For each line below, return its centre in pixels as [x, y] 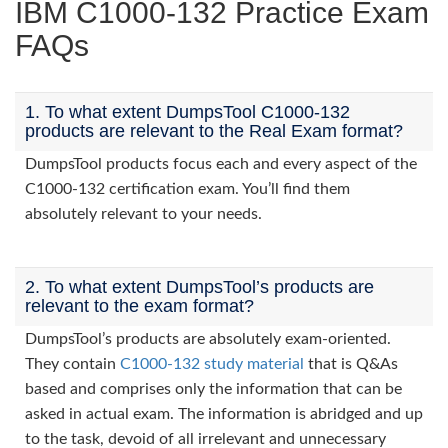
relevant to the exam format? [139, 306]
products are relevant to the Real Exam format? [214, 131]
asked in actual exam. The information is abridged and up [224, 414]
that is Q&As [351, 364]
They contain [72, 364]
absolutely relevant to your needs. [143, 214]
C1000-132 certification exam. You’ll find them [187, 189]
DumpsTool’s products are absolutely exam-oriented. [208, 339]
